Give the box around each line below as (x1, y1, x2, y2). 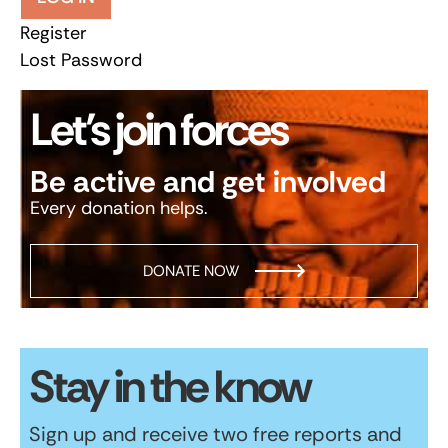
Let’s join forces (30, 99, 287, 159)
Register (20, 20, 87, 45)
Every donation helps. (30, 195, 208, 220)
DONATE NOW (142, 260, 240, 281)
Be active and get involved (30, 161, 386, 201)
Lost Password (20, 47, 142, 72)
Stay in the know (29, 356, 310, 416)
